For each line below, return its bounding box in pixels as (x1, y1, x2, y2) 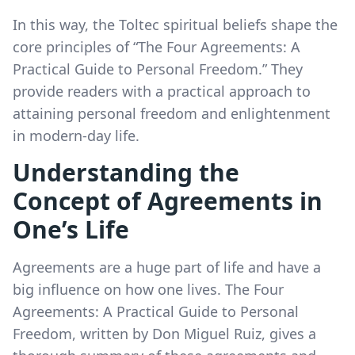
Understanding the (13, 155, 239, 189)
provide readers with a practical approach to (13, 81, 311, 101)
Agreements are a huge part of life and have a (13, 257, 321, 277)
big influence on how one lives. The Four (13, 279, 284, 299)
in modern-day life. (13, 125, 139, 145)
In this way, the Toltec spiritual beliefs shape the (13, 14, 338, 34)
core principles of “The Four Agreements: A (13, 36, 300, 56)
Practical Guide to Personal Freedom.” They (13, 59, 303, 78)
